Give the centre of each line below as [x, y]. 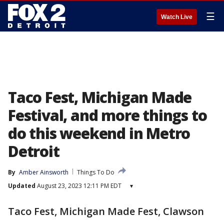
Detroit [34, 151]
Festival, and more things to [107, 115]
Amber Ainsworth [44, 172]
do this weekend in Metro [99, 133]
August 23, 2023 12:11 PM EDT [78, 186]
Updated [22, 186]
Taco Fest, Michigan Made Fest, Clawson [106, 211]
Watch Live [177, 17]
